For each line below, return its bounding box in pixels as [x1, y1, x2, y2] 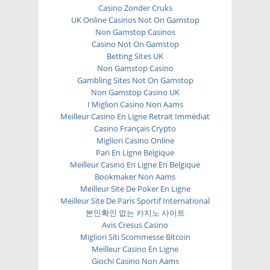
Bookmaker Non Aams [95, 171, 175, 182]
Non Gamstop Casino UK [90, 86, 180, 98]
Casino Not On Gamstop [91, 38, 179, 49]
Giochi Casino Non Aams [91, 255, 179, 266]
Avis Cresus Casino [102, 219, 168, 230]
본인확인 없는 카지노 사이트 [85, 207, 185, 218]
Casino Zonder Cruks [98, 2, 172, 13]
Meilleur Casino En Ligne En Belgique [70, 159, 200, 170]
